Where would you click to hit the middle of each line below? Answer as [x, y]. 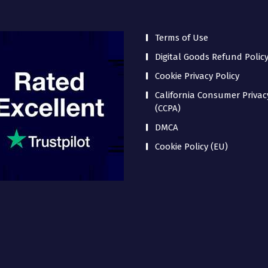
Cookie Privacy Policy [197, 76]
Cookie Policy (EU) [191, 147]
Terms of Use [182, 38]
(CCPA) [168, 108]
